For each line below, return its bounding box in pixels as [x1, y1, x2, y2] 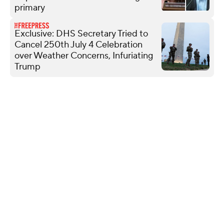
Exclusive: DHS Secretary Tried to [14, 27, 148, 39]
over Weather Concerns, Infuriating [14, 49, 153, 61]
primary [14, 1, 45, 13]
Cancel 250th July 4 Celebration [14, 38, 142, 50]
